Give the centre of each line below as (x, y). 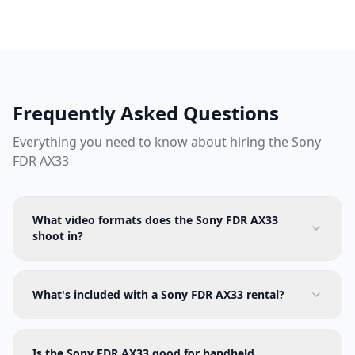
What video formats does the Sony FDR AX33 (155, 219)
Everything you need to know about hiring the (152, 141)
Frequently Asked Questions (146, 113)
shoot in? (58, 235)
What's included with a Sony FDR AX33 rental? (158, 294)
